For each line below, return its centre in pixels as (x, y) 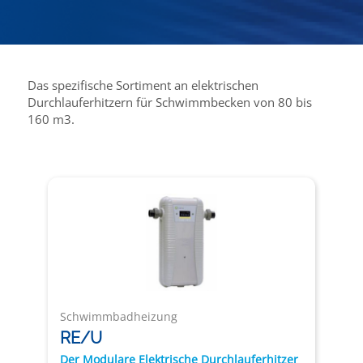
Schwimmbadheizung (119, 317)
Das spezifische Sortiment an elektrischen (143, 85)
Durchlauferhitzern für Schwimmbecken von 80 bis (169, 102)
